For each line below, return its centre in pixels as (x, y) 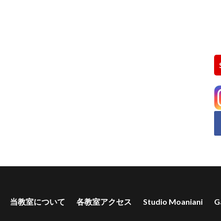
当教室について (37, 202)
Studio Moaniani (173, 202)
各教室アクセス (104, 202)
